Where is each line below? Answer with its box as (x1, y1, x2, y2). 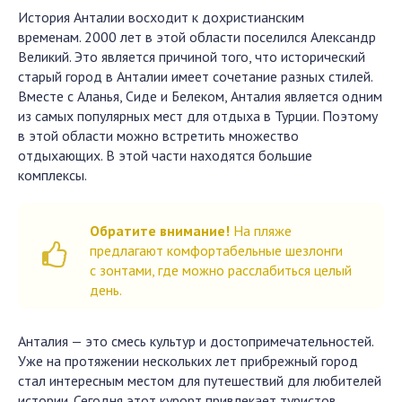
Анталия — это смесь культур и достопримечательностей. (18, 332, 373, 350)
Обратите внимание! (90, 222, 230, 240)
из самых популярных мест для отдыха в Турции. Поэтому (18, 107, 378, 125)
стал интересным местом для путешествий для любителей (18, 371, 381, 389)
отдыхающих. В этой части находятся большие (18, 146, 312, 164)
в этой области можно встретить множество (18, 127, 299, 144)
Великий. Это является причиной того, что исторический (18, 48, 365, 66)
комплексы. (18, 166, 87, 184)
